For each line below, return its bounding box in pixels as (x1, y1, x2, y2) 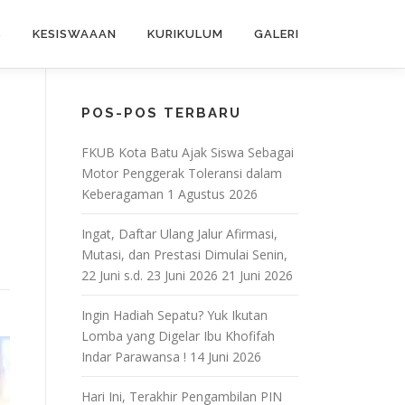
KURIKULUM (147, 27, 223, 41)
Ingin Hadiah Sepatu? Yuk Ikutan (81, 306, 268, 324)
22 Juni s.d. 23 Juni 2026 (81, 267, 218, 284)
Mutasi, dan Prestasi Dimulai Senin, (81, 246, 287, 263)
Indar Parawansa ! (81, 348, 186, 365)
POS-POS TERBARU (81, 105, 241, 121)
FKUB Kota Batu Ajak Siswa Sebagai (81, 144, 294, 161)
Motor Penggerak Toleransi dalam (81, 165, 282, 182)
